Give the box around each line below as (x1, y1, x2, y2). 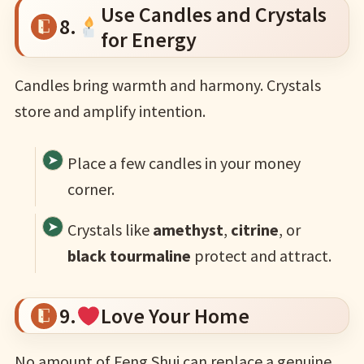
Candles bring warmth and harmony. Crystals (14, 74, 321, 95)
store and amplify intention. (14, 100, 206, 121)
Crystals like (67, 219, 153, 240)
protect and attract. (190, 245, 331, 266)
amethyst (152, 219, 223, 240)
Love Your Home (100, 302, 249, 329)
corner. (67, 178, 115, 199)
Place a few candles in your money (67, 152, 301, 173)
